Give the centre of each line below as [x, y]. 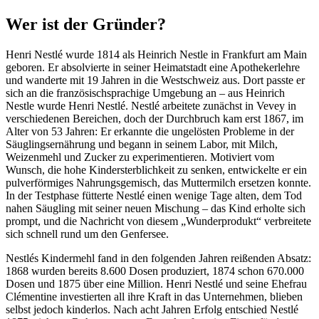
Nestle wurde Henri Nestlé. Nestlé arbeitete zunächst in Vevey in [151, 105]
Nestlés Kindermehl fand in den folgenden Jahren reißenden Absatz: [158, 258]
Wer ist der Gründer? [86, 24]
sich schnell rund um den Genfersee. [87, 234]
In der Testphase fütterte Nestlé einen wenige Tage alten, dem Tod [154, 195]
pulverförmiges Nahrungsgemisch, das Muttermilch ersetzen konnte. [158, 182]
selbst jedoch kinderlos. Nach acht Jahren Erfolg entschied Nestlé [152, 309]
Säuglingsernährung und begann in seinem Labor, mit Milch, [142, 144]
